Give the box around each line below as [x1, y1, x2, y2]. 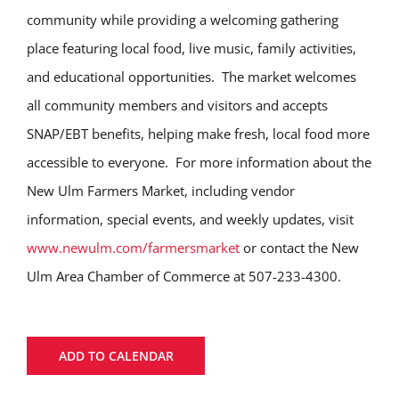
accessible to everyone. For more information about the [27, 153, 371, 171]
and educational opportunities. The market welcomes [27, 68, 356, 85]
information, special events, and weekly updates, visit [27, 210, 354, 228]
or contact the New [240, 239, 359, 256]
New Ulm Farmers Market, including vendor [27, 182, 295, 199]
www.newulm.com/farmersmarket [27, 239, 240, 256]
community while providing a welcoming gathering [27, 11, 338, 28]
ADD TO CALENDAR [58, 347, 174, 364]
